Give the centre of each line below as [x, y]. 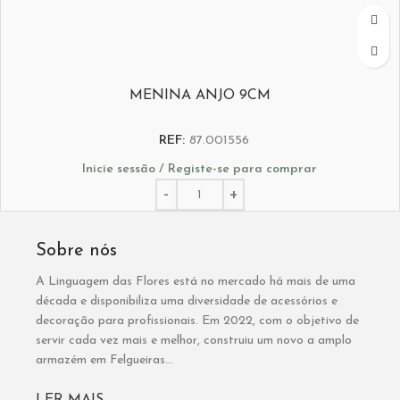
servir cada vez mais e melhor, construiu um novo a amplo [194, 341]
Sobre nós [76, 251]
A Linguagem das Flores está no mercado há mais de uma [196, 282]
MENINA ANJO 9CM [200, 95]
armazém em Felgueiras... [104, 361]
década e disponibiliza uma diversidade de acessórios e [187, 302]
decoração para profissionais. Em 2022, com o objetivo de [197, 321]
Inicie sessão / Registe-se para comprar [200, 170]
